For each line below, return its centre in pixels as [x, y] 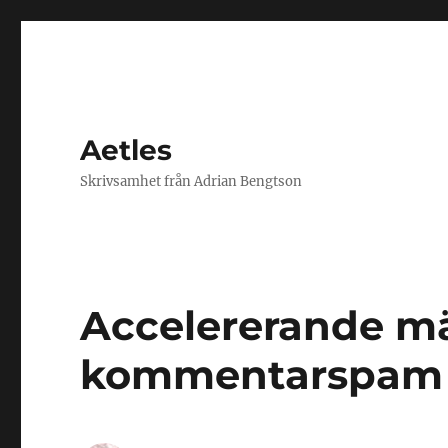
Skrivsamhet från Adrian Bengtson [191, 181]
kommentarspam [262, 374]
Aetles [126, 150]
